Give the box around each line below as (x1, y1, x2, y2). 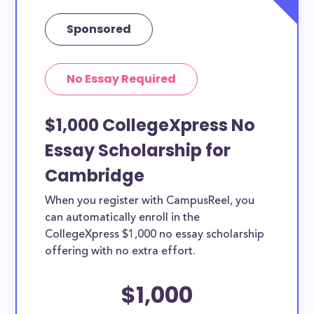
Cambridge (45, 164, 145, 187)
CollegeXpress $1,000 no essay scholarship (45, 229, 265, 240)
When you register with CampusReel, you (45, 196, 255, 207)
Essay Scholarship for (45, 139, 231, 162)
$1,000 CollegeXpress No (45, 114, 256, 137)
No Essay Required (67, 71, 177, 87)
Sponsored (67, 21, 132, 37)
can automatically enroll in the (45, 212, 200, 224)
